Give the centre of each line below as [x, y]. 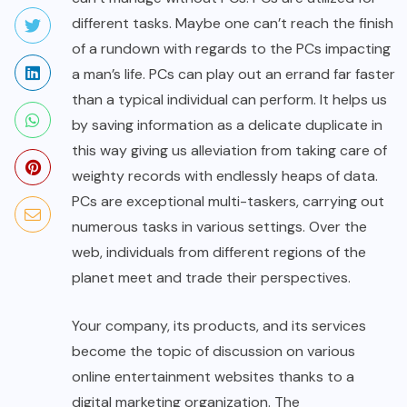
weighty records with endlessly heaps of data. [225, 175]
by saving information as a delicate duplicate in [227, 124]
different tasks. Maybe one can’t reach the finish [233, 23]
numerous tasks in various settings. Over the [219, 226]
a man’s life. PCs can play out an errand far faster [233, 74]
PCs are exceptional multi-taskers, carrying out [228, 201]
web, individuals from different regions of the [219, 252]
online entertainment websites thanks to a [213, 376]
